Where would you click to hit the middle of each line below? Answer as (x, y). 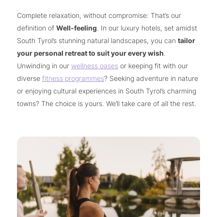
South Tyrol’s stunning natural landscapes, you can (97, 40)
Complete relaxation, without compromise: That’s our (99, 15)
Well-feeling (77, 28)
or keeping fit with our (153, 65)
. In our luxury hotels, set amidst (147, 28)
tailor (186, 40)
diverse (30, 78)
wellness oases (95, 65)
